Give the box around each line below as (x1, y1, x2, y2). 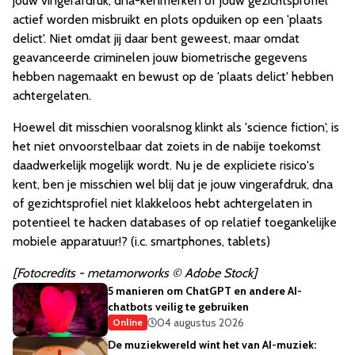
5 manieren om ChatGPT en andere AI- (108, 284, 302, 299)
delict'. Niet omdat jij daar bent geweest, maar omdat (13, 31, 300, 47)
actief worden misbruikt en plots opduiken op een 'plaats (13, 12, 323, 28)
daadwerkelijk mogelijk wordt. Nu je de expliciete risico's (13, 158, 315, 174)
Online (113, 316, 143, 329)
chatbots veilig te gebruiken (108, 300, 249, 315)
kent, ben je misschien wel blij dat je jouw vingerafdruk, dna (13, 177, 333, 193)
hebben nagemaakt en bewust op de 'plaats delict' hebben (13, 69, 334, 85)
